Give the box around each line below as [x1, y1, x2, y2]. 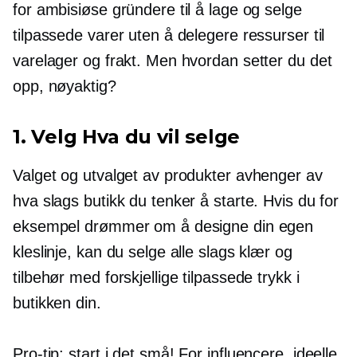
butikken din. [13, 294, 101, 312]
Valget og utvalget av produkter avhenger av [13, 167, 323, 185]
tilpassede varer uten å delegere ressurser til [13, 26, 325, 45]
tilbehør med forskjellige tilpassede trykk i [13, 269, 300, 287]
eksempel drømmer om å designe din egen [13, 218, 314, 236]
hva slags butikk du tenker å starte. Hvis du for [13, 192, 339, 210]
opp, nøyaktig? [13, 77, 116, 96]
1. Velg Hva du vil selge [13, 125, 241, 149]
